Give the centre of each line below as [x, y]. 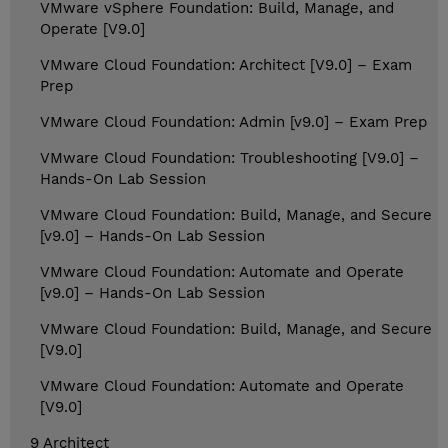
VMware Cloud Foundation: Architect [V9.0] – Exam [226, 65]
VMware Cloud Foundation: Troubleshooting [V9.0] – [229, 158]
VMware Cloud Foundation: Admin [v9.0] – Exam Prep [233, 122]
